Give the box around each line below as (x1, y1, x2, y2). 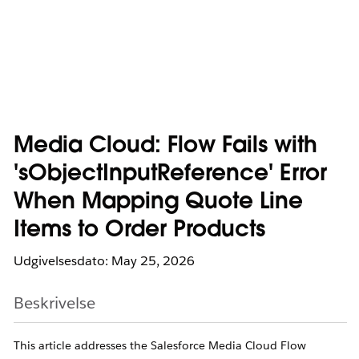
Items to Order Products (14, 220, 265, 242)
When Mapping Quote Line (14, 192, 303, 214)
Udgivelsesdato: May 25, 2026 (14, 252, 195, 269)
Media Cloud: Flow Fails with (14, 135, 317, 158)
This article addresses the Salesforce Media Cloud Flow (14, 338, 306, 353)
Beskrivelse (14, 292, 95, 313)
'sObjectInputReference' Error (14, 163, 327, 186)
